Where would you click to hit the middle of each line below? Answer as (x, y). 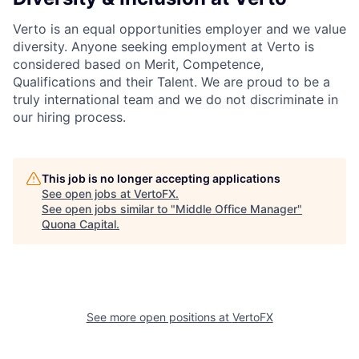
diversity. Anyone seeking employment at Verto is (163, 47)
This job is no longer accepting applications (161, 179)
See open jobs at (88, 194)
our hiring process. (69, 117)
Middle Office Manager (236, 209)
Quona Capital (79, 224)
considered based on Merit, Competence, (138, 65)
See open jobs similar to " (109, 209)
